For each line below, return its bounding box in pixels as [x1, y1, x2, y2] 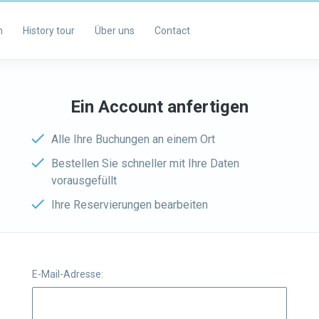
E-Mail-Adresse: [32, 268, 103, 280]
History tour [22, 25, 75, 36]
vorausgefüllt [51, 174, 117, 187]
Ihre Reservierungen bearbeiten [51, 198, 208, 211]
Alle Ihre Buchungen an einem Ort [51, 132, 215, 146]
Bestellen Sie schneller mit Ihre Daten [51, 157, 239, 170]
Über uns [94, 25, 135, 36]
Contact [154, 25, 190, 36]
